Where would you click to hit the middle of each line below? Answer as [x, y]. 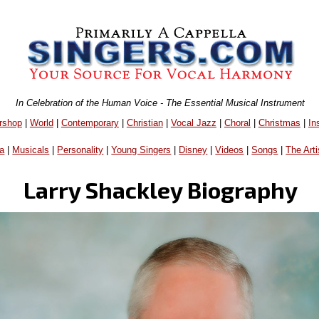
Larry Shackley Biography [160, 189]
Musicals [31, 150]
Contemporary [90, 122]
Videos [230, 150]
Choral [237, 122]
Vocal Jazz [193, 122]
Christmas [279, 122]
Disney [193, 150]
